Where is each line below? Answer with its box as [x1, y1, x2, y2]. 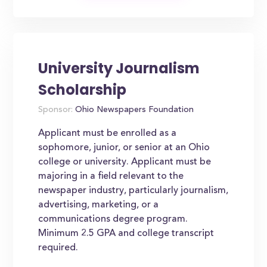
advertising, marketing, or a [38, 200, 159, 210]
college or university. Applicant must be [38, 157, 212, 167]
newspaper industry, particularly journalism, [38, 186, 229, 195]
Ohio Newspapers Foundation [73, 106, 194, 114]
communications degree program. [38, 215, 188, 224]
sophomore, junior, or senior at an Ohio [38, 143, 210, 153]
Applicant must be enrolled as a [38, 129, 177, 138]
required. [38, 243, 79, 253]
